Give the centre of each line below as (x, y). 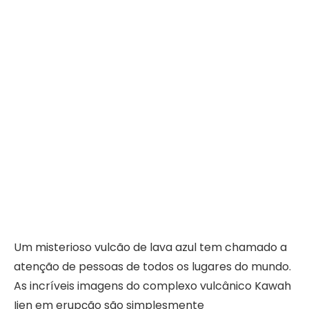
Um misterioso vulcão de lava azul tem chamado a (150, 247)
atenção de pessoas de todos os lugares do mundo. (152, 266)
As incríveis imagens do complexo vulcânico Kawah (152, 286)
